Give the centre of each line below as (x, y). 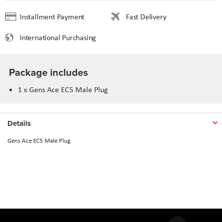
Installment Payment (56, 16)
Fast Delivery (146, 16)
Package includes (49, 72)
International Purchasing (62, 37)
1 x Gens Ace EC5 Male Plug (63, 89)
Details (19, 123)
